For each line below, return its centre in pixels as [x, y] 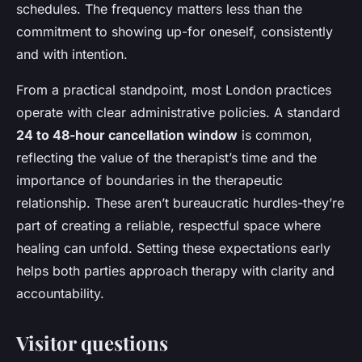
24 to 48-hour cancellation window [127, 135]
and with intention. [72, 54]
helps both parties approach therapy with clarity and [175, 270]
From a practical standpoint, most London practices [174, 89]
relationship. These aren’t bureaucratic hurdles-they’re [180, 202]
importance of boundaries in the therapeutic [149, 180]
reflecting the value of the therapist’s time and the [166, 157]
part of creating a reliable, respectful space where [168, 225]
